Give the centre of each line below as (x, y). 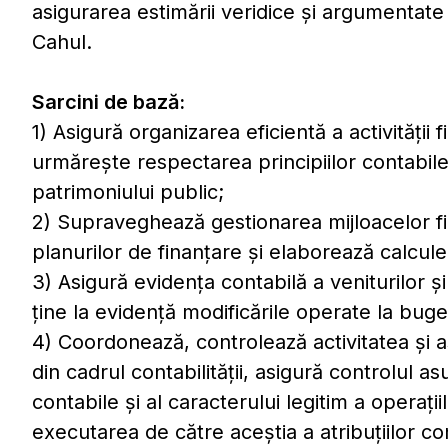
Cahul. (62, 42)
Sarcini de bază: (108, 102)
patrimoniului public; (161, 192)
